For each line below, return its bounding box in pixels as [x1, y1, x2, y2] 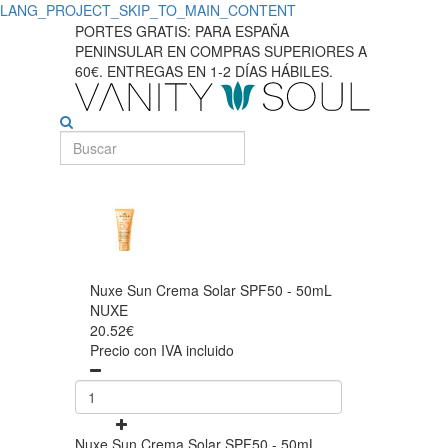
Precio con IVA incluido [90, 340, 234, 360]
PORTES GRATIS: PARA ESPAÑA [75, 21, 289, 41]
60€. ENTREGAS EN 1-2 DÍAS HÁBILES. [75, 61, 333, 81]
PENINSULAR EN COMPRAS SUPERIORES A [75, 41, 367, 61]
